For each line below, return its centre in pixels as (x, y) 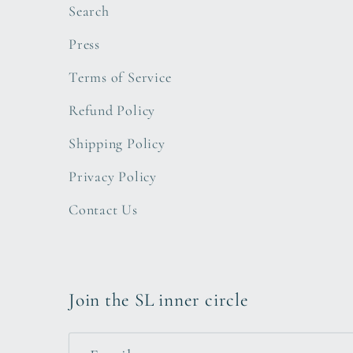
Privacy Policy (113, 176)
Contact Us (103, 209)
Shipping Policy (117, 143)
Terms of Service (120, 77)
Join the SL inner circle (159, 300)
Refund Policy (112, 110)
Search (89, 11)
